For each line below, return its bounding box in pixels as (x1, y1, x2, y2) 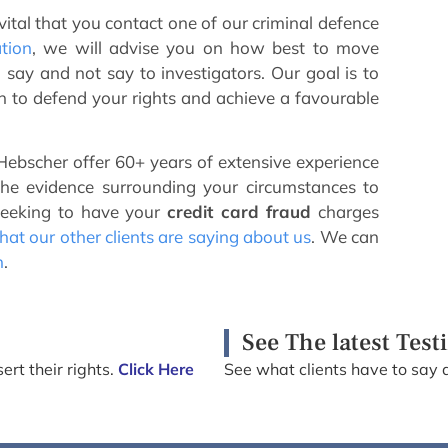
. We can (311, 226, 379, 248)
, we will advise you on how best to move (32, 36, 379, 58)
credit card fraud (166, 201, 312, 223)
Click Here (118, 358, 194, 379)
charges (311, 201, 379, 223)
